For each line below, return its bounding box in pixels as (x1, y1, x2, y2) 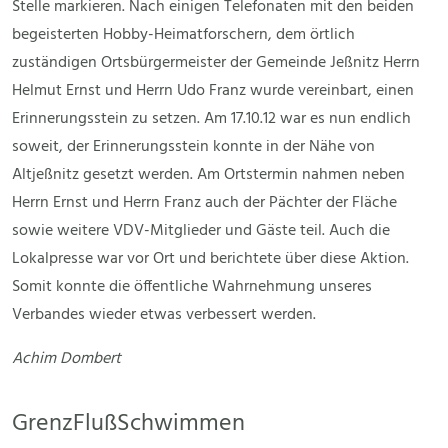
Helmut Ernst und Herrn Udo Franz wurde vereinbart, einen (12, 78, 414, 105)
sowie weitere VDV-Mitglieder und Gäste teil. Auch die (12, 218, 390, 245)
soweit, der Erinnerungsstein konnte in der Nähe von (12, 134, 375, 161)
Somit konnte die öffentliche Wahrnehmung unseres (12, 274, 372, 301)
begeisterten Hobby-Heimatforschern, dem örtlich (12, 22, 355, 49)
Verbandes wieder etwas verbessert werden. (12, 302, 316, 329)
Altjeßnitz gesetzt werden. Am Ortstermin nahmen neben (12, 162, 405, 189)
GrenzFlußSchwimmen (12, 404, 245, 444)
